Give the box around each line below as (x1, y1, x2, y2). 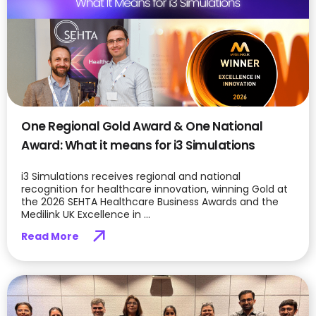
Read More (21, 229, 79, 244)
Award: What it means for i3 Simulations (21, 136, 255, 154)
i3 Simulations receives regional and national (21, 169, 241, 183)
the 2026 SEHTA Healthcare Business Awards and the (21, 194, 279, 209)
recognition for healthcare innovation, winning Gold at (21, 181, 288, 196)
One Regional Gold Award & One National (21, 117, 262, 135)
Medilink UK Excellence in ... (21, 207, 150, 221)
